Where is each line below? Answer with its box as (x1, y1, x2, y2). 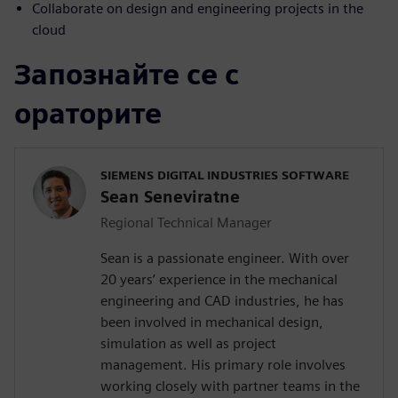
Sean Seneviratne (100, 187, 240, 206)
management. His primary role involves (100, 355, 346, 373)
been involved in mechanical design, (100, 313, 323, 330)
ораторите (14, 95, 162, 131)
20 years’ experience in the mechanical (100, 270, 338, 288)
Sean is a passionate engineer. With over (100, 249, 349, 267)
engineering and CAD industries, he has (100, 291, 344, 309)
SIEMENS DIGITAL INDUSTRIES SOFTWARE (100, 167, 349, 182)
